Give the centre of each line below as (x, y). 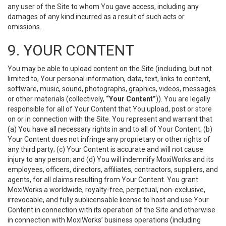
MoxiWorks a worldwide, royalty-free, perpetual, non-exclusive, (106, 190)
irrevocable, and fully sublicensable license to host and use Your (108, 200)
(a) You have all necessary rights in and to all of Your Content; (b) (110, 129)
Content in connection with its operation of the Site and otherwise (111, 210)
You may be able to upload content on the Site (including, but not (110, 69)
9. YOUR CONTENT (71, 50)
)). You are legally (183, 99)
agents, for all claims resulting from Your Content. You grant (103, 180)
